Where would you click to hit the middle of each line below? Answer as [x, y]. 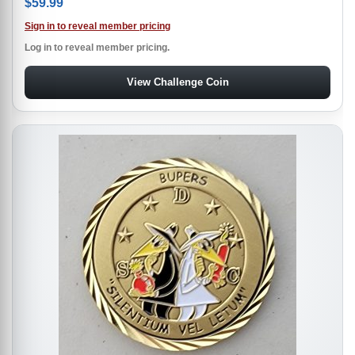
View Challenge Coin [177, 82]
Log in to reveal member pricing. [97, 47]
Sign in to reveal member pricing [97, 26]
